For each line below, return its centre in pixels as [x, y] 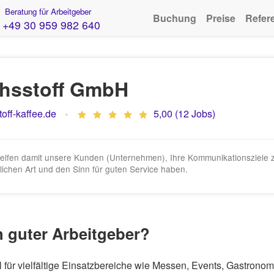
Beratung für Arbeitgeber [46, 11]
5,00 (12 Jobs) [184, 113]
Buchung [175, 18]
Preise [221, 18]
